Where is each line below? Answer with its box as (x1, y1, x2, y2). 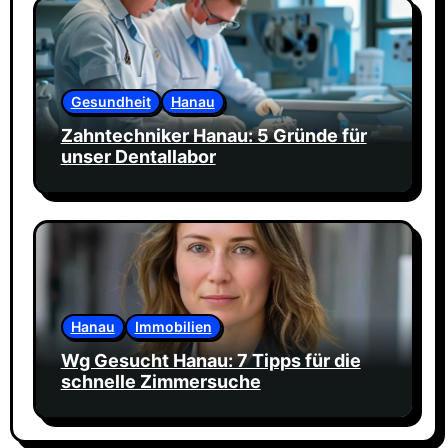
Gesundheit (70, 92, 151, 110)
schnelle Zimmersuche (60, 371, 261, 393)
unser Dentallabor (60, 145, 216, 167)
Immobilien (134, 318, 212, 336)
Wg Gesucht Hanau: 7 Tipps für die (60, 350, 361, 372)
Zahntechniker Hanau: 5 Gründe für (60, 124, 367, 146)
